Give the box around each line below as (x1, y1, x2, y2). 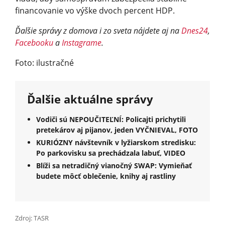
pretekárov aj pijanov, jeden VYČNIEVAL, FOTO (36, 125, 198, 135)
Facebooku (15, 37, 53, 48)
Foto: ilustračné (15, 57, 74, 68)
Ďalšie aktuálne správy (27, 91, 153, 107)
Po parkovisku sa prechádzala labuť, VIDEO (36, 148, 185, 158)
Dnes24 (181, 25, 208, 36)
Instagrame (62, 37, 101, 48)
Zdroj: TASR (15, 213, 49, 222)
